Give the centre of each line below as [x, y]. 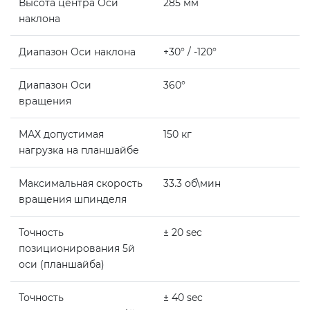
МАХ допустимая [61, 135]
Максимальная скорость [81, 184]
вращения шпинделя [74, 200]
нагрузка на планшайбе [80, 151]
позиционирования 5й [77, 249]
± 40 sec [183, 298]
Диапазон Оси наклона [79, 52]
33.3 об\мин [192, 184]
